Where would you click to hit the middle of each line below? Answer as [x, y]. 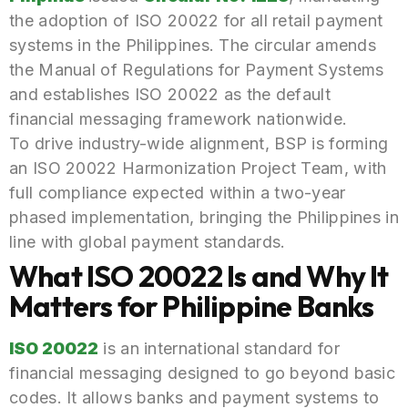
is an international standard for [219, 348]
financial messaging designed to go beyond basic [203, 372]
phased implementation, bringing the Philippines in [204, 217]
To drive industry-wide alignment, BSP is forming [199, 143]
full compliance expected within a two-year [178, 192]
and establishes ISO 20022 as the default [170, 94]
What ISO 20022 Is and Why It [199, 275]
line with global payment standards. [148, 241]
